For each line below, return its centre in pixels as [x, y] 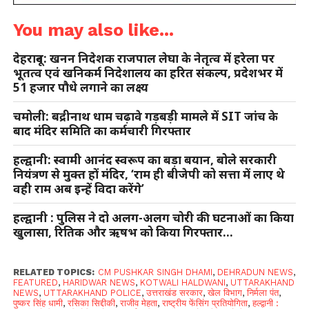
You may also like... [93, 30]
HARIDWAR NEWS [99, 282]
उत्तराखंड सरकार [174, 292]
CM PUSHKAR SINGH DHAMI [155, 272]
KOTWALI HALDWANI [182, 282]
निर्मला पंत [262, 292]
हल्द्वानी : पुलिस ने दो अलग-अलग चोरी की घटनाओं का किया [153, 217]
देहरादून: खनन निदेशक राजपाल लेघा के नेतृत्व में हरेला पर [143, 58]
